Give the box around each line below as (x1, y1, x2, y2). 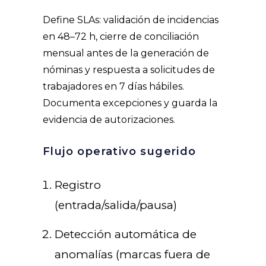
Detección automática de (55, 227, 197, 242)
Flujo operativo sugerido (43, 145, 197, 159)
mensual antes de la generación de (43, 47, 209, 59)
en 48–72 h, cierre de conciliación (43, 31, 199, 43)
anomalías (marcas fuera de (55, 248, 210, 262)
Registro (55, 178, 101, 192)
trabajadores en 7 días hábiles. (43, 81, 184, 93)
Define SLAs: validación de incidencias (43, 14, 218, 26)
